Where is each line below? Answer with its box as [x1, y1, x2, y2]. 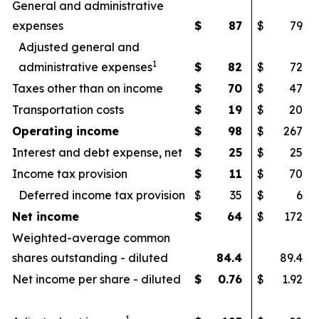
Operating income [12, 124, 119, 138]
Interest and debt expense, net [12, 145, 182, 159]
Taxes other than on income [12, 81, 163, 95]
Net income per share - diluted [12, 272, 181, 286]
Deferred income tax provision [19, 188, 185, 202]
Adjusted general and [19, 40, 140, 54]
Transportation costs [12, 103, 124, 117]
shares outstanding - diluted [12, 251, 168, 265]
